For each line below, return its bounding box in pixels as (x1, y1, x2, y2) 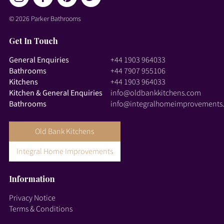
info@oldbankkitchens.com (110, 87, 201, 97)
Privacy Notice (8, 192, 55, 202)
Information (8, 173, 55, 184)
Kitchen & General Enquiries (8, 87, 102, 97)
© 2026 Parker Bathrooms (8, 14, 81, 23)
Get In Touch (8, 35, 58, 46)
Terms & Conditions (8, 203, 72, 213)
